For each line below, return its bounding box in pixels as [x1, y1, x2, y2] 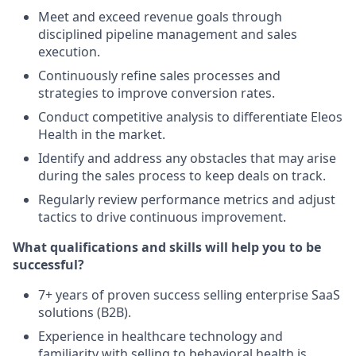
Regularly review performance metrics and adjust [38, 191, 335, 208]
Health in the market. [38, 126, 165, 143]
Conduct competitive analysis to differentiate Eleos [38, 108, 342, 126]
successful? [13, 256, 84, 273]
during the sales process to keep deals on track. [38, 167, 326, 184]
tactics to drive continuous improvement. [38, 208, 286, 226]
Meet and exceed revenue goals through [38, 8, 282, 25]
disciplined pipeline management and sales [38, 25, 297, 43]
